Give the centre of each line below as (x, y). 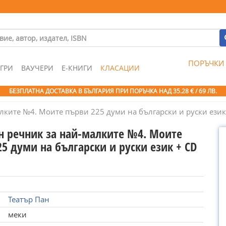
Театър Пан (29, 199)
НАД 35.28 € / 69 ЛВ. (188, 91)
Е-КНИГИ (77, 68)
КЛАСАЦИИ (120, 68)
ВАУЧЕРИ (37, 68)
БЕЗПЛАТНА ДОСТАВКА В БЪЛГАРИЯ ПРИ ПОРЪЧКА (84, 91)
